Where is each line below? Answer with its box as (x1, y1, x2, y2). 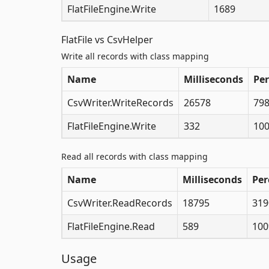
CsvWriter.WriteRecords (67, 95, 174, 109)
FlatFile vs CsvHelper (61, 32, 153, 46)
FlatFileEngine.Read (67, 219, 155, 233)
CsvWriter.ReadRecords (67, 196, 172, 210)
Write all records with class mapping (61, 50, 209, 62)
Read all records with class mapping (61, 150, 208, 162)
